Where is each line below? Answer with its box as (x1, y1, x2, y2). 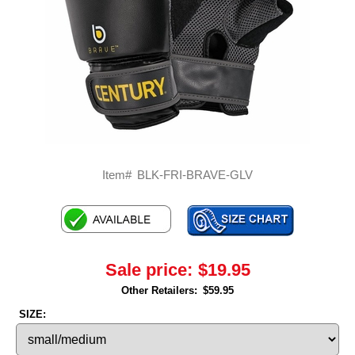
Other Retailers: (121, 284, 197, 296)
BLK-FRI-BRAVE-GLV (137, 167, 253, 181)
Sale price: (105, 259, 193, 280)
